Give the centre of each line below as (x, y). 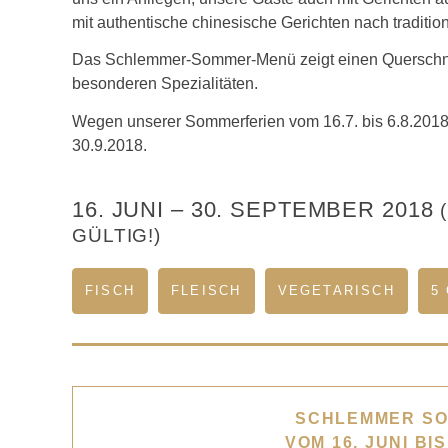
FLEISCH (206, 290)
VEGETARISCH (336, 290)
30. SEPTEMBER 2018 (312, 209)
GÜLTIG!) (117, 235)
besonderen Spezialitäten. (165, 84)
